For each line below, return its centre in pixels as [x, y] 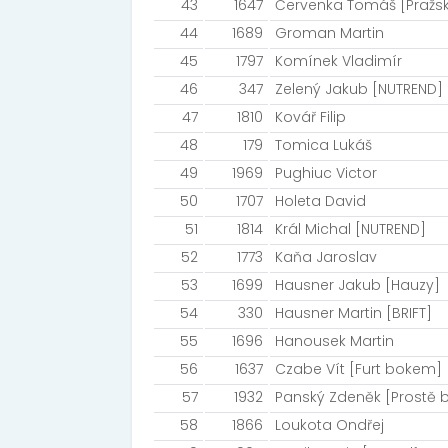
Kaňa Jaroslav [326, 257]
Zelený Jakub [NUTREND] [359, 89]
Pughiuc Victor [326, 173]
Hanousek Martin [334, 341]
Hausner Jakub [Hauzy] [357, 285]
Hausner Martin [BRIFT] [353, 313]
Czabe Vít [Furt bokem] [358, 369]
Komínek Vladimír [338, 61]
